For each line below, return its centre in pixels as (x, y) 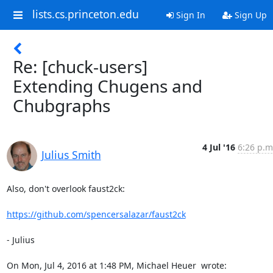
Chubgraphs (62, 105)
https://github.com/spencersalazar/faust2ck (96, 214)
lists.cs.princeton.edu (85, 14)
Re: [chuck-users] (80, 66)
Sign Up (249, 15)
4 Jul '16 (218, 147)
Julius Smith (71, 155)
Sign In (189, 15)
